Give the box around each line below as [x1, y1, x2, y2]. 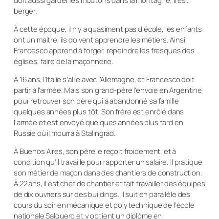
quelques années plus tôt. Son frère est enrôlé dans [14, 106, 184, 117]
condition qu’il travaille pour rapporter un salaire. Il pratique [14, 156, 202, 167]
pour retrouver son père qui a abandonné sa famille [14, 95, 179, 106]
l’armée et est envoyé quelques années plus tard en [14, 117, 183, 128]
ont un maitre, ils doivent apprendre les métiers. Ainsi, [14, 34, 187, 45]
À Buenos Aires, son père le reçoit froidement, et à [14, 146, 176, 156]
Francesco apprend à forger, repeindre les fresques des [14, 45, 195, 56]
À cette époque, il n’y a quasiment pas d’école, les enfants [14, 23, 202, 34]
